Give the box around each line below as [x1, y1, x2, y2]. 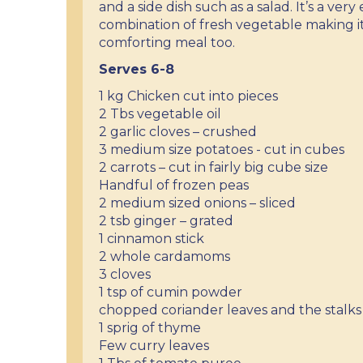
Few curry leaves [99, 338, 209, 353]
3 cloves [99, 267, 151, 282]
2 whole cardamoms [99, 249, 230, 264]
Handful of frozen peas [99, 177, 249, 193]
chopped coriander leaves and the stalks [99, 302, 361, 318]
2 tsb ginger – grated [99, 213, 233, 228]
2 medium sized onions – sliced [99, 195, 296, 211]
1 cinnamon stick [99, 231, 204, 246]
